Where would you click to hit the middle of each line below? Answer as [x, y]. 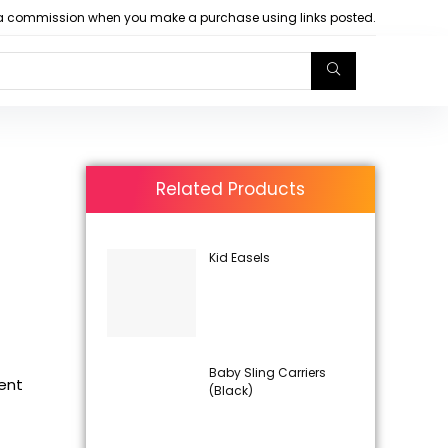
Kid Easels [239, 257]
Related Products [231, 188]
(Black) [230, 391]
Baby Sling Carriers [267, 373]
